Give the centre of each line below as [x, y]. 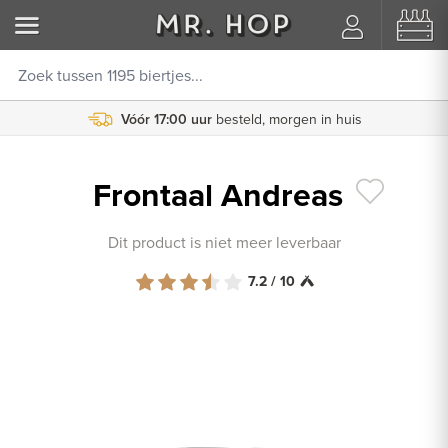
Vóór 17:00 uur [166, 119]
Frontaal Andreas [221, 195]
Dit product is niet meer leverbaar [224, 242]
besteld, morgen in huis [288, 119]
